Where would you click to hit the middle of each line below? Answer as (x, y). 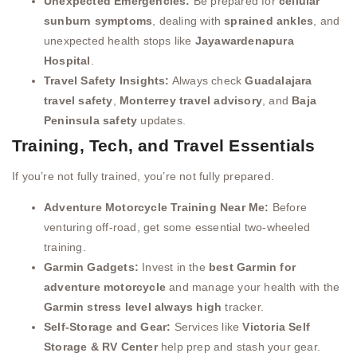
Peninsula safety (91, 120)
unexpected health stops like (120, 40)
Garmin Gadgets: (91, 267)
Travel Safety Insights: (107, 80)
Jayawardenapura (244, 40)
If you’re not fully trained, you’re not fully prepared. (143, 176)
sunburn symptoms (98, 20)
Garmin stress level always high (133, 307)
